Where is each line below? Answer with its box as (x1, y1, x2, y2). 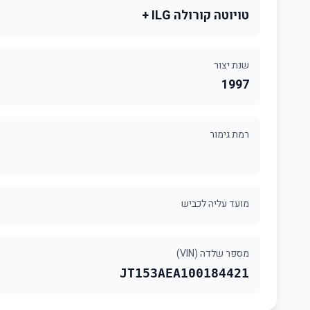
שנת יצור (214, 58, 249, 73)
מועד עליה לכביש (181, 197, 249, 211)
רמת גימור (210, 127, 249, 142)
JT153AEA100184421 (120, 266, 249, 280)
